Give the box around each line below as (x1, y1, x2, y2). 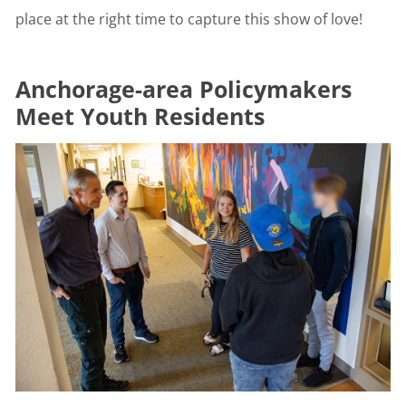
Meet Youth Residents (15, 101, 265, 132)
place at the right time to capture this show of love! (15, 9, 362, 30)
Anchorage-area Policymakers (15, 73, 352, 105)
